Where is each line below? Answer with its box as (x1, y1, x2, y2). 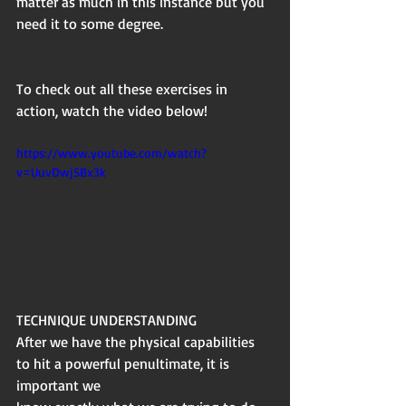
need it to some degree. (16, 14, 163, 33)
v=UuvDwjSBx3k (16, 163, 106, 179)
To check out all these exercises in (16, 79, 231, 98)
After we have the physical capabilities (16, 333, 258, 352)
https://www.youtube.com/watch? (16, 144, 207, 160)
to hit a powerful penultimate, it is (16, 354, 233, 373)
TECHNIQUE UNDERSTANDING (16, 311, 197, 330)
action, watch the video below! (16, 101, 208, 120)
